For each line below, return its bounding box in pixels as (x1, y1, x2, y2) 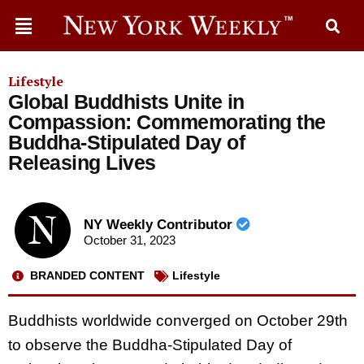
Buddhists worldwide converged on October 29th (8, 311, 348, 329)
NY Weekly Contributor (83, 217, 236, 233)
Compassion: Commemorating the (8, 110, 326, 133)
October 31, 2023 (83, 233, 175, 248)
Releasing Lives (8, 151, 156, 174)
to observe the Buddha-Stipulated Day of (8, 336, 292, 353)
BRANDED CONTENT (30, 269, 145, 283)
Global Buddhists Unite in (8, 90, 245, 113)
